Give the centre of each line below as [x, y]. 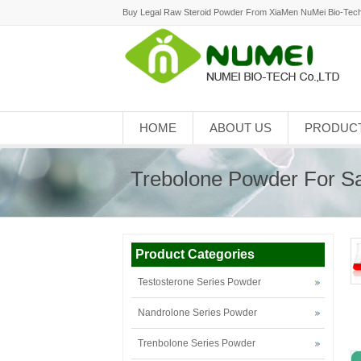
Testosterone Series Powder [199, 282]
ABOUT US [240, 128]
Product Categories [195, 254]
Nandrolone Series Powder [197, 313]
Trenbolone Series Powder [197, 343]
